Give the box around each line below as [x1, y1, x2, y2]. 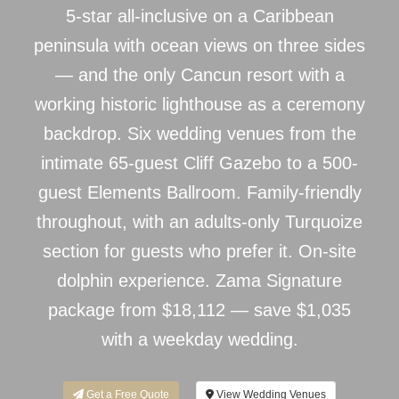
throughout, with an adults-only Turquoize [37, 212, 362, 232]
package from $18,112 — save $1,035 [48, 300, 351, 321]
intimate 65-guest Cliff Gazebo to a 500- [41, 153, 358, 174]
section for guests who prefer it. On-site [43, 241, 356, 262]
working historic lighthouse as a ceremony [34, 94, 365, 115]
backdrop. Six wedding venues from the [43, 124, 356, 144]
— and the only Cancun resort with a [54, 65, 345, 85]
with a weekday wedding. [101, 330, 298, 350]
